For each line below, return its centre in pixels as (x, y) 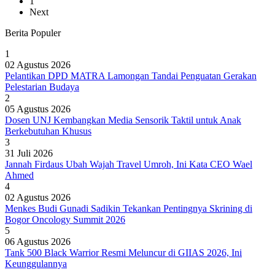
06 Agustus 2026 (38, 241)
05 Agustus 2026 (38, 109)
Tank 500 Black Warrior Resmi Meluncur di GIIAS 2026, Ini (123, 252)
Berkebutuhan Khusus (48, 131)
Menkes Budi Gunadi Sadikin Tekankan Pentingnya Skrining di (129, 208)
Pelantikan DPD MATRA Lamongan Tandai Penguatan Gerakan (131, 76)
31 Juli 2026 (29, 153)
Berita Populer (33, 33)
